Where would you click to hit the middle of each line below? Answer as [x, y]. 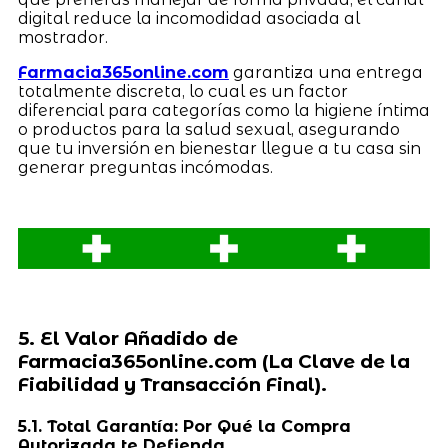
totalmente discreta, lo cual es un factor [182, 91]
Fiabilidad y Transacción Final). [172, 385]
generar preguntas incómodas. [145, 167]
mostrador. [62, 37]
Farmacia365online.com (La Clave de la [213, 362]
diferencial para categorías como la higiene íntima [223, 110]
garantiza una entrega [325, 72]
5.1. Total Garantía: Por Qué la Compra [184, 427]
